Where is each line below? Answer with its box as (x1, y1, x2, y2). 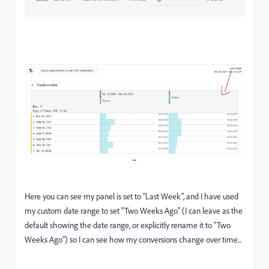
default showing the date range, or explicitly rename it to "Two (25, 219, 231, 230)
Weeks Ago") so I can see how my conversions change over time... (25, 234, 241, 244)
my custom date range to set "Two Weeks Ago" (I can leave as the (25, 205, 243, 216)
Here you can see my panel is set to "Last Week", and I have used (25, 190, 238, 201)
